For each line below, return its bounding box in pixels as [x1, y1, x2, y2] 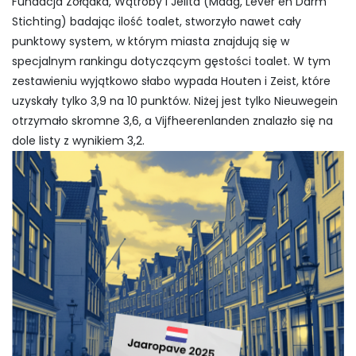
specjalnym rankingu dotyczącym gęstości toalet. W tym [12, 53, 331, 70]
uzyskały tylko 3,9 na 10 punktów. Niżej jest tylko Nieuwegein [12, 93, 338, 110]
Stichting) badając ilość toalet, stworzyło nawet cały [12, 14, 301, 30]
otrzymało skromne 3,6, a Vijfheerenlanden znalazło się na [12, 113, 333, 130]
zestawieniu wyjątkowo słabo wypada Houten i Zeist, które [12, 73, 331, 90]
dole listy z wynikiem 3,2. [12, 133, 145, 149]
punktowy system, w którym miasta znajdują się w [12, 33, 289, 50]
